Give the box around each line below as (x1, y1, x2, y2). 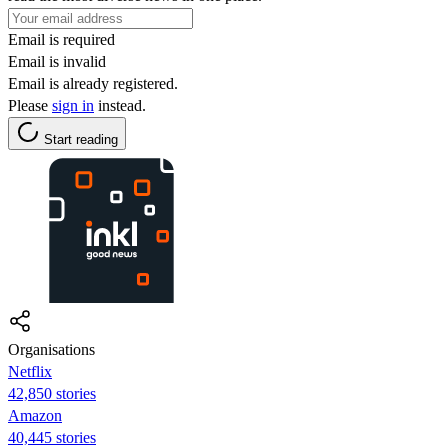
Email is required (8, 30, 115, 48)
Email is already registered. (8, 74, 178, 92)
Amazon (8, 406, 62, 424)
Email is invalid (8, 52, 106, 70)
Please (8, 96, 52, 114)
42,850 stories (8, 384, 96, 402)
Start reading (44, 131, 118, 147)
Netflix (8, 362, 52, 380)
